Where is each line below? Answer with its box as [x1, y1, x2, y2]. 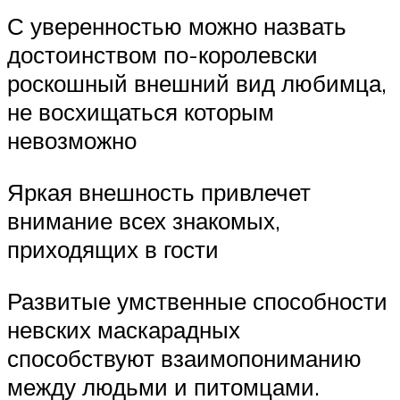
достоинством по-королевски [7, 40, 318, 70]
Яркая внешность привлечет [7, 178, 311, 206]
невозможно [7, 126, 137, 155]
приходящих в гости [7, 235, 219, 263]
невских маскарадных [7, 314, 240, 344]
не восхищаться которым [7, 97, 274, 127]
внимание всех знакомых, [7, 206, 280, 235]
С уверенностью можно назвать [7, 12, 346, 41]
